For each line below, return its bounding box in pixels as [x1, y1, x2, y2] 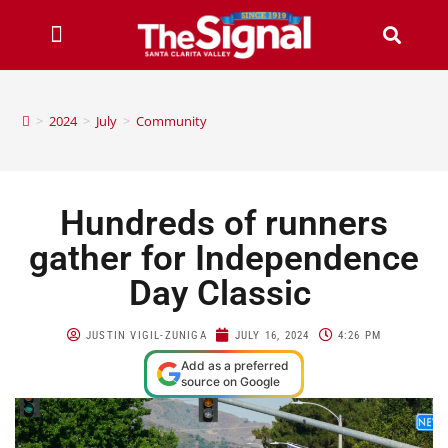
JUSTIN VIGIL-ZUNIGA [86, 328, 207, 342]
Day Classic [128, 272, 320, 314]
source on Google [181, 373, 280, 389]
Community [136, 111, 208, 130]
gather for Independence [29, 237, 419, 279]
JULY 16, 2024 [234, 328, 310, 342]
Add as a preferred [181, 357, 289, 373]
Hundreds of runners [60, 202, 388, 244]
